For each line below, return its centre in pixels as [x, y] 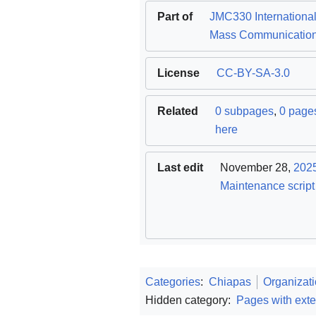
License [178, 73]
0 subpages [244, 111]
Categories [173, 281]
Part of [175, 16]
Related [178, 111]
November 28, [257, 167]
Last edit [180, 167]
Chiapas [230, 281]
